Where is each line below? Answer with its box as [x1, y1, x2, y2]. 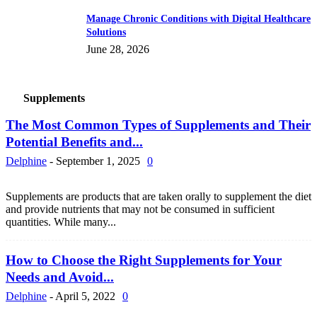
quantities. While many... [6, 216, 116, 229]
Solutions [86, 27, 126, 38]
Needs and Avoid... [6, 270, 114, 285]
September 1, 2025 [56, 155, 140, 168]
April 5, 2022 [55, 290, 115, 303]
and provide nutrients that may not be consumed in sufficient [6, 203, 275, 216]
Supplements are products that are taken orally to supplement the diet [6, 190, 311, 203]
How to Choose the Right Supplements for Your [6, 253, 282, 268]
